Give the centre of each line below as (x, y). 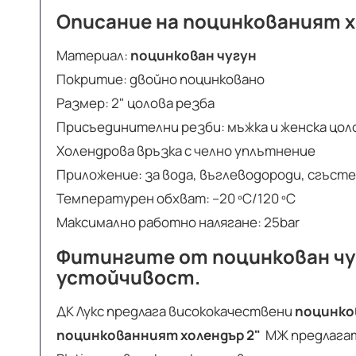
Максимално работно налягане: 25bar (178, 222)
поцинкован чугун (193, 56)
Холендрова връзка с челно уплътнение (186, 151)
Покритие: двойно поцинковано (161, 79)
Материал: (93, 56)
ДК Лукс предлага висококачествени (176, 311)
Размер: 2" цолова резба (135, 103)
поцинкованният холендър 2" (159, 335)
